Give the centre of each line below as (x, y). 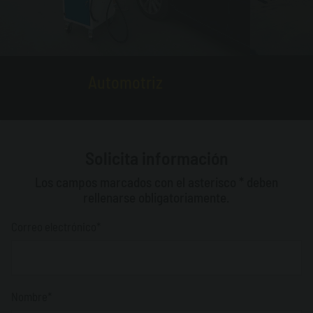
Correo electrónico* (56, 227)
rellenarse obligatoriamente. (156, 198)
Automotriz (125, 82)
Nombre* (31, 297)
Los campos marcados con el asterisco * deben (156, 182)
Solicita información (156, 158)
